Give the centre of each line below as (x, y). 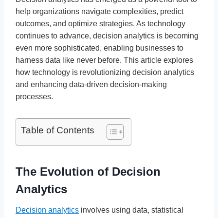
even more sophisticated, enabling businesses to (100, 48)
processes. (34, 96)
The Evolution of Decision (88, 171)
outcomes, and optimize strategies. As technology (100, 23)
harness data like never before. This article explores (104, 60)
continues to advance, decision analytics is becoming (107, 36)
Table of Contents (58, 130)
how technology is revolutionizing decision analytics (105, 72)
